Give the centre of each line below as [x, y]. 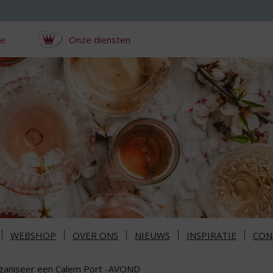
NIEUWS [152, 236]
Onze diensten [99, 39]
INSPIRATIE [211, 236]
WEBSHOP [33, 236]
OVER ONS [95, 236]
